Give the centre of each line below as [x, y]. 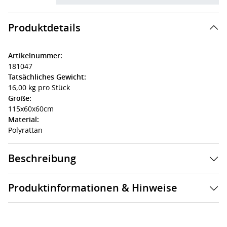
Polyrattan [25, 130]
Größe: [20, 98]
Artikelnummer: [35, 55]
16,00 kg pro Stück [39, 87]
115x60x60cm [31, 109]
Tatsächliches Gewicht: [47, 77]
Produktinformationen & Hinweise [93, 188]
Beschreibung [42, 158]
